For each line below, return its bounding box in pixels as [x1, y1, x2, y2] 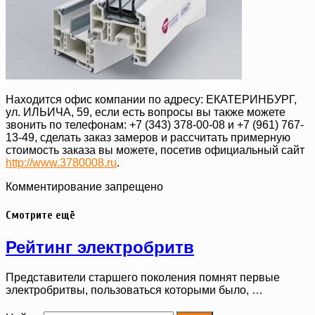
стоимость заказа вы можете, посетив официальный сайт [6, 144, 304, 157]
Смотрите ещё [6, 209, 75, 222]
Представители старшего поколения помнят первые [6, 271, 280, 283]
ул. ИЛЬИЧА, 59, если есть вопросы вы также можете [6, 106, 285, 119]
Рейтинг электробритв [6, 237, 194, 257]
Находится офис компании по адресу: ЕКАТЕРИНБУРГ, [6, 94, 297, 106]
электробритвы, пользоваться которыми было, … [6, 283, 263, 296]
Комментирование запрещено [6, 181, 163, 193]
